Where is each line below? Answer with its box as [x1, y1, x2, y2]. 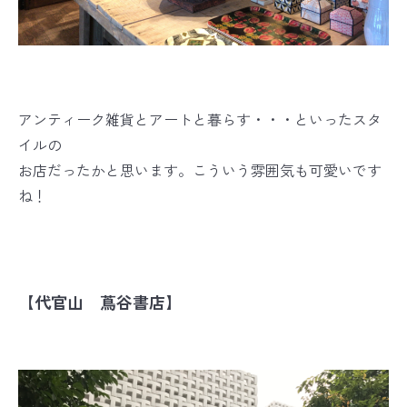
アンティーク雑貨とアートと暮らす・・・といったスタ [18, 111, 382, 130]
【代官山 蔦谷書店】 [18, 293, 182, 313]
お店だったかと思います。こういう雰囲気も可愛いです [18, 162, 382, 181]
